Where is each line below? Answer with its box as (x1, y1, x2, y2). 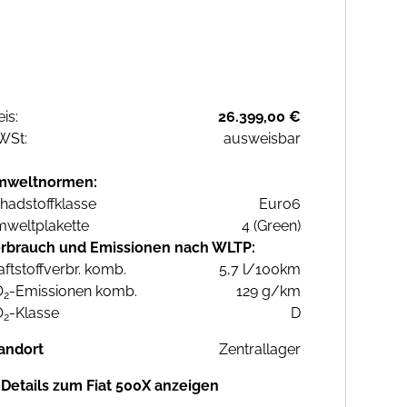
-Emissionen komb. (9, 283, 137, 301)
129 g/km (236, 283, 301, 301)
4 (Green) (242, 217, 301, 235)
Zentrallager (219, 341, 301, 359)
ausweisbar (223, 130, 301, 148)
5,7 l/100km (219, 261, 301, 279)
